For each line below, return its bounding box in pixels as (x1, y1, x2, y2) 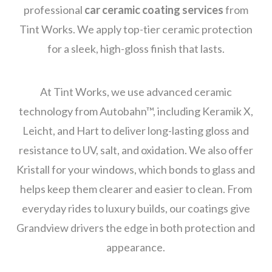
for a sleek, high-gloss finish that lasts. (47, 42, 225, 56)
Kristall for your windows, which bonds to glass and (16, 162, 256, 176)
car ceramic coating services (84, 3, 223, 17)
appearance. (106, 240, 166, 254)
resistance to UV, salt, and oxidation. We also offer (18, 143, 253, 157)
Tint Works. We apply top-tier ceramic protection (19, 22, 253, 36)
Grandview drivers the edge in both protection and (16, 220, 256, 234)
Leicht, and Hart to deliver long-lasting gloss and (22, 123, 250, 137)
